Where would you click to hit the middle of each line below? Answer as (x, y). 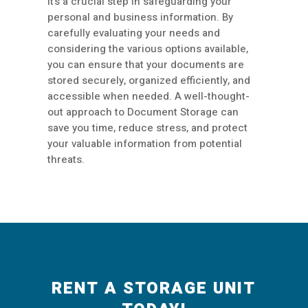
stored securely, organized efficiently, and (149, 81)
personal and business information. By (140, 18)
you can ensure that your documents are (146, 65)
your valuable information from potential (145, 144)
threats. (66, 160)
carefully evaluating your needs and (134, 33)
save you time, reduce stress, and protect (147, 128)
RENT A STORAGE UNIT (154, 289)
